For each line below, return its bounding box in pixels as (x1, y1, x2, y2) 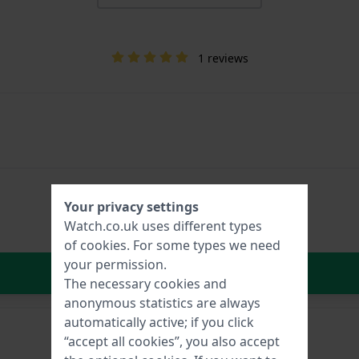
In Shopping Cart (142, 260, 272, 285)
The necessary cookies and (64, 275, 227, 292)
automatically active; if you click (64, 313, 254, 331)
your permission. (64, 256, 167, 273)
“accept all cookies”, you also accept (64, 333, 280, 350)
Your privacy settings (64, 198, 199, 216)
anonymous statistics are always (64, 294, 260, 312)
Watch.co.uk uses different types (64, 217, 262, 235)
